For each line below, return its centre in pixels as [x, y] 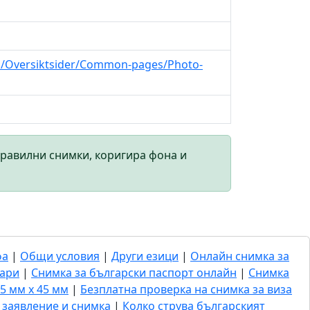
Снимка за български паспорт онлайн [134, 272]
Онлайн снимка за [240, 256]
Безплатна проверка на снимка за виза [186, 289]
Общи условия [60, 256]
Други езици [145, 256]
